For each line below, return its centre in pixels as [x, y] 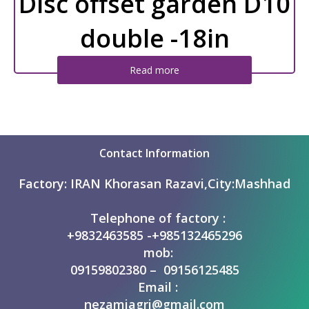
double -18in [154, 38]
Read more [154, 70]
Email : [154, 287]
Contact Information [154, 153]
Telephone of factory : [154, 218]
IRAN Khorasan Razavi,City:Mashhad [180, 183]
